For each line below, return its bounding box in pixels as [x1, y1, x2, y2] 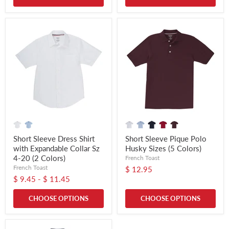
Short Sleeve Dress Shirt [13, 134, 95, 144]
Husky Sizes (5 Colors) [125, 144, 201, 153]
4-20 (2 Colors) [13, 153, 65, 163]
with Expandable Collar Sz [13, 144, 100, 153]
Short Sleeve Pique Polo [125, 134, 207, 144]
